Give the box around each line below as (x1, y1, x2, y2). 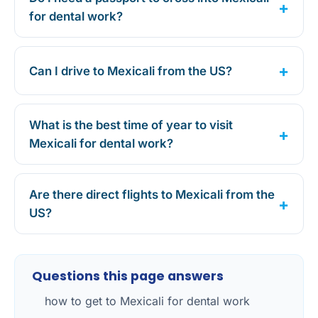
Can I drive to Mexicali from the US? (29, 63, 232, 78)
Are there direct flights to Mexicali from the (29, 187, 275, 202)
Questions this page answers (32, 268, 224, 285)
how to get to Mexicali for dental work (44, 294, 250, 309)
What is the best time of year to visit (29, 118, 233, 133)
